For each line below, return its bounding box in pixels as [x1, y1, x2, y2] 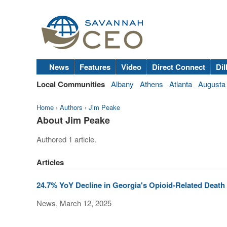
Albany [111, 79, 134, 89]
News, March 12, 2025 [36, 198, 111, 208]
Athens [140, 79, 163, 89]
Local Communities [36, 79, 105, 90]
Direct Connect [152, 61, 205, 72]
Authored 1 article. [36, 134, 96, 144]
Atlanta [169, 79, 192, 89]
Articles [36, 157, 64, 168]
